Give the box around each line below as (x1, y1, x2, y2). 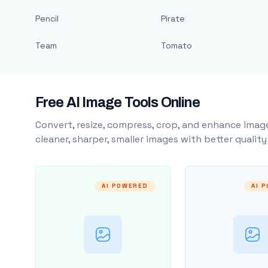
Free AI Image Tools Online (35, 95, 200, 110)
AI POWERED (101, 182, 148, 190)
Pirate (160, 13, 185, 24)
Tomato (160, 40, 192, 51)
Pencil (35, 13, 59, 24)
